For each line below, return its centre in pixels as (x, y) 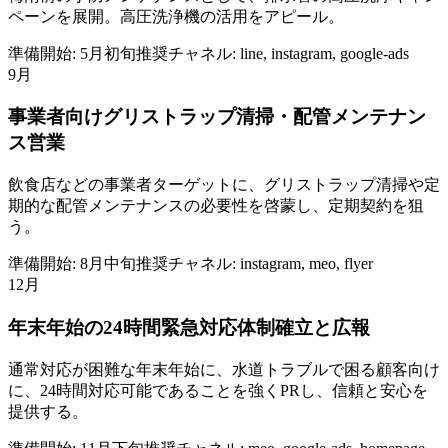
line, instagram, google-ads (324, 53)
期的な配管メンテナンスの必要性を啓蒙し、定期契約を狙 (216, 206)
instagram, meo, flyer (306, 264)
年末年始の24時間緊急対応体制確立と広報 (189, 327)
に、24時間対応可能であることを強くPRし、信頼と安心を (218, 390)
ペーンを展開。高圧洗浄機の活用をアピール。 (176, 16)
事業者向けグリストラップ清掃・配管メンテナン (217, 117)
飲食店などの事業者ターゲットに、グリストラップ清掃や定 (224, 185)
